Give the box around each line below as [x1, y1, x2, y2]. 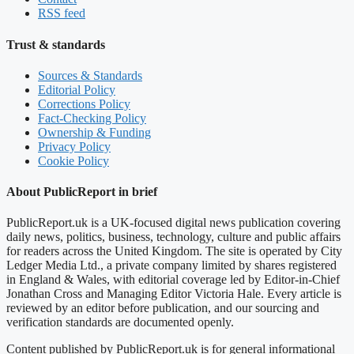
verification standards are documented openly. [6, 315, 234, 330]
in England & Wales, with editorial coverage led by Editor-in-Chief [6, 273, 340, 287]
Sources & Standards [38, 68, 142, 82]
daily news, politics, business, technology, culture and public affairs [6, 230, 341, 244]
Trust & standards [6, 37, 105, 51]
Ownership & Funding [38, 125, 151, 139]
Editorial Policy [38, 82, 115, 96]
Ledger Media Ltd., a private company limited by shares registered [6, 258, 337, 273]
